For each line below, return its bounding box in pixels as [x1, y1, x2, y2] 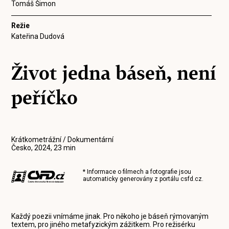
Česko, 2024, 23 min [11, 144, 76, 152]
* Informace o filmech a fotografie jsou [83, 168, 192, 175]
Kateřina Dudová [11, 32, 65, 40]
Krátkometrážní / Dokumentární [11, 135, 114, 144]
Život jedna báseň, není [11, 61, 217, 85]
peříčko [11, 85, 78, 110]
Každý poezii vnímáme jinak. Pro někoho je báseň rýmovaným [11, 212, 209, 220]
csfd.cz [180, 175, 202, 182]
